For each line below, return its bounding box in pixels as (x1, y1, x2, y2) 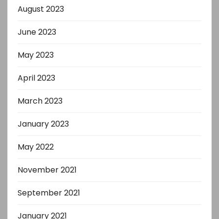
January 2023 (18, 118, 69, 130)
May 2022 (18, 141, 54, 153)
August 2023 (18, 3, 64, 15)
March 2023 (18, 95, 63, 107)
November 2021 (18, 164, 77, 175)
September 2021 (18, 187, 80, 198)
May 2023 (18, 49, 54, 61)
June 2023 (18, 26, 56, 38)
